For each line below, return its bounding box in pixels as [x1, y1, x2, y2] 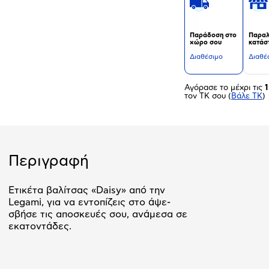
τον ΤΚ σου [184, 92, 228, 101]
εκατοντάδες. [8, 221, 71, 231]
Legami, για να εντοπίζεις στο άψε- [8, 197, 171, 207]
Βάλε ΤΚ [231, 92, 262, 101]
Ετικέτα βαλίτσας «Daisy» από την [8, 185, 165, 195]
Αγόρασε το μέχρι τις [184, 84, 265, 92]
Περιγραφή [8, 153, 89, 169]
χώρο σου [190, 39, 222, 46]
